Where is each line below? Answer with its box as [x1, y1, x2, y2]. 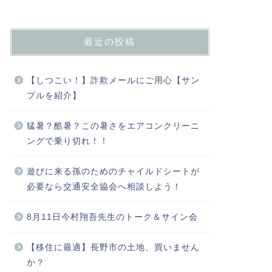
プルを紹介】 [26, 91, 81, 100]
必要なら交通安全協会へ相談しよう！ [26, 182, 182, 191]
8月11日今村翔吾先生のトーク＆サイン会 [26, 212, 198, 222]
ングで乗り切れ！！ [26, 137, 109, 146]
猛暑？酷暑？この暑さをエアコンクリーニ [26, 121, 200, 131]
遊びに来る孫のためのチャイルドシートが [26, 167, 200, 176]
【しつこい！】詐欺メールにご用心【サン [26, 76, 200, 85]
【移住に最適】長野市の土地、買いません [26, 243, 200, 252]
